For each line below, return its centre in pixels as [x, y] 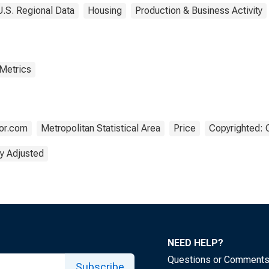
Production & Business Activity [199, 11]
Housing [105, 11]
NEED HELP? [195, 243]
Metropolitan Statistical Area [101, 128]
